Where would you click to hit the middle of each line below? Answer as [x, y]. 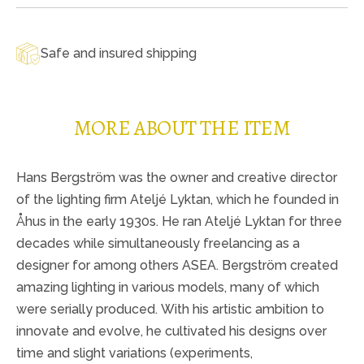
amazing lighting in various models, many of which [168, 287]
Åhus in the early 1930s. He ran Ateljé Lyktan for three [179, 221]
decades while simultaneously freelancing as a [158, 243]
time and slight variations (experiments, [134, 353]
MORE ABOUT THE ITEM [182, 128]
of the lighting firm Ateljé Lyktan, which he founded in [178, 199]
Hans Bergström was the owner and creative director [177, 177]
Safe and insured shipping [119, 54]
